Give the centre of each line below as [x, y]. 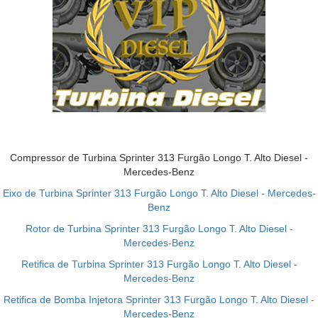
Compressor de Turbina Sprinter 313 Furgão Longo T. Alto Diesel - [159, 158]
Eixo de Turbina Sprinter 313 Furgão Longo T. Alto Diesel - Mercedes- [159, 193]
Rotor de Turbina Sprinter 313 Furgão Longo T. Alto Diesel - [159, 229]
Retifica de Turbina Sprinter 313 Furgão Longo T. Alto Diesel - [159, 264]
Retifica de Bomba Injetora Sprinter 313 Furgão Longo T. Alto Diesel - [159, 300]
